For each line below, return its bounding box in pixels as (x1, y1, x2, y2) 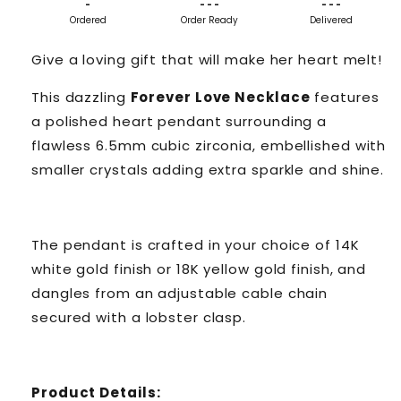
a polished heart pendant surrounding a (31, 111, 328, 131)
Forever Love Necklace (130, 87, 311, 107)
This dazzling (31, 87, 131, 107)
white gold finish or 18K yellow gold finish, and (31, 259, 367, 278)
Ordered (69, 13, 107, 27)
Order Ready (181, 13, 238, 27)
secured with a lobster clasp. (31, 307, 247, 327)
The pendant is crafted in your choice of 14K (31, 235, 360, 254)
